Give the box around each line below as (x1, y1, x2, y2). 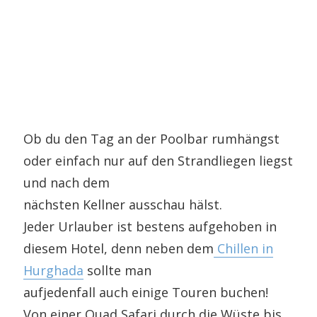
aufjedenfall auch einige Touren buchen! (23, 283, 269, 301)
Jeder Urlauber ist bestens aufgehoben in (23, 217, 277, 235)
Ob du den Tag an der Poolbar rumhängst (23, 129, 280, 147)
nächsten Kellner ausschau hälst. (23, 195, 223, 213)
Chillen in (214, 239, 274, 257)
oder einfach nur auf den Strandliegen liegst (23, 151, 294, 169)
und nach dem (23, 173, 110, 191)
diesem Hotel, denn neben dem (23, 239, 214, 257)
